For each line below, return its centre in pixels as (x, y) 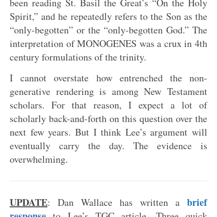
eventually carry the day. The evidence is (108, 146)
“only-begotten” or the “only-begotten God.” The (108, 30)
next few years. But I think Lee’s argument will (108, 132)
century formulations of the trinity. (78, 57)
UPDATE (29, 202)
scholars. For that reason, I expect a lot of (108, 105)
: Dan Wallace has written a (117, 202)
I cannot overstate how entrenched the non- (108, 78)
